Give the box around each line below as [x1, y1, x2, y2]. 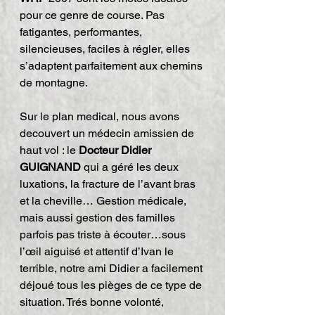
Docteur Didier [79, 143, 154, 157]
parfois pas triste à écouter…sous [20, 228, 188, 241]
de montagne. [20, 76, 88, 89]
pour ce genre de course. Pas [20, 8, 167, 22]
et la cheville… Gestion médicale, [20, 194, 189, 207]
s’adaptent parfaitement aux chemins [20, 59, 205, 72]
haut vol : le [20, 143, 79, 157]
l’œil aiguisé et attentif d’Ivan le [20, 245, 176, 258]
